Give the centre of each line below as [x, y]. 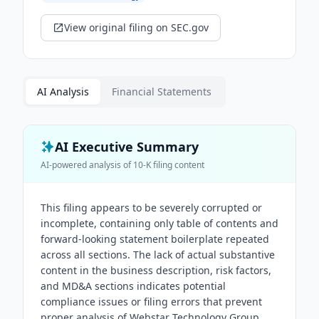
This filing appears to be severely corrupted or [151, 208]
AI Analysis [63, 91]
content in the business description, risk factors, [156, 270]
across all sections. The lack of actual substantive [158, 255]
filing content [178, 165]
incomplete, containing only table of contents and [159, 223]
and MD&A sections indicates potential [133, 286]
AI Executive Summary [127, 147]
